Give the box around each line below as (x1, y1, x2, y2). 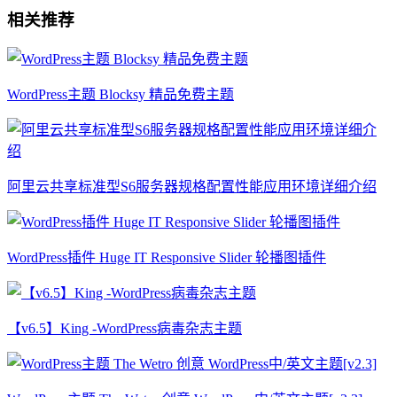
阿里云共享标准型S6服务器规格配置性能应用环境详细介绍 (7, 178, 377, 194)
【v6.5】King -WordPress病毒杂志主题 (7, 320, 242, 336)
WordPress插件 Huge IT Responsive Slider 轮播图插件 (7, 249, 326, 265)
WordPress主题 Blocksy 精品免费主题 (7, 86, 234, 102)
